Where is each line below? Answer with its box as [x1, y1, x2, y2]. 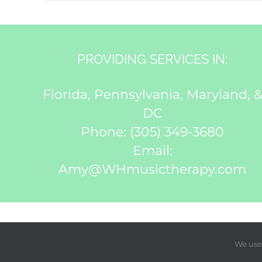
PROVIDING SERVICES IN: [77, 51, 228, 67]
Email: [132, 142, 173, 158]
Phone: [81, 123, 130, 140]
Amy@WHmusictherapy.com [58, 161, 247, 177]
